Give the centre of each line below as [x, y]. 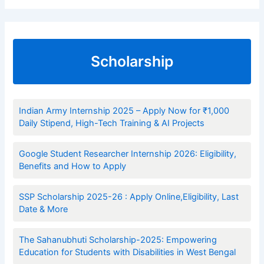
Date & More [44, 209]
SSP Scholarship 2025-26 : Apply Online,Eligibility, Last [129, 197]
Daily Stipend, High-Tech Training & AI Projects [112, 123]
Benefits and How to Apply [73, 166]
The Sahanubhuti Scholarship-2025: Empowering [118, 240]
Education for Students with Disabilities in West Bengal [128, 252]
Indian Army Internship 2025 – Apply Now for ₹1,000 [124, 110]
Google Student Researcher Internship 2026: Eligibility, [128, 154]
